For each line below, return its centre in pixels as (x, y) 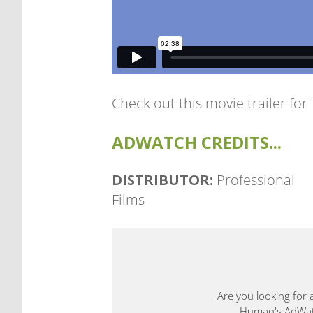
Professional (256, 180)
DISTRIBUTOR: (162, 180)
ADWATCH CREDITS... (197, 143)
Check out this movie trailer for (211, 103)
